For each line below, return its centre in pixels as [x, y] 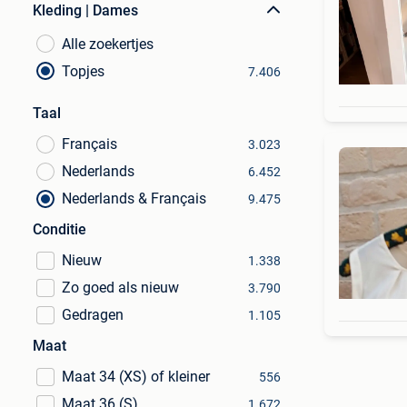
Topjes [83, 71]
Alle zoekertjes [108, 44]
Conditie [60, 229]
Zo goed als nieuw [120, 288]
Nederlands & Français [134, 199]
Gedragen [93, 315]
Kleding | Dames [85, 10]
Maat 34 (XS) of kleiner [136, 377]
